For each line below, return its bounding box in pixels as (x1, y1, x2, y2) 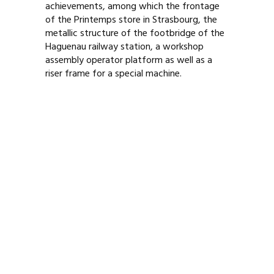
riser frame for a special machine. (45, 66, 182, 82)
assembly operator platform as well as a (45, 53, 212, 68)
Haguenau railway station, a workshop (45, 39, 204, 55)
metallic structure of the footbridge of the (45, 26, 224, 42)
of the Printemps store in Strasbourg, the (45, 12, 217, 28)
